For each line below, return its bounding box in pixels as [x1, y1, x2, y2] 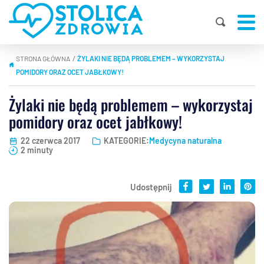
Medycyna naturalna [149, 136, 222, 146]
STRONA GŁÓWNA [16, 54, 71, 62]
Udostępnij [130, 181, 172, 193]
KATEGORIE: [104, 136, 149, 146]
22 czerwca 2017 [21, 136, 80, 146]
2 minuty [21, 145, 53, 156]
